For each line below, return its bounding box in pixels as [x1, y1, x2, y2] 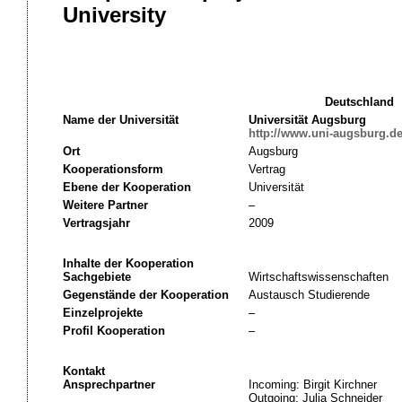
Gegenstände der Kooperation [62, 288, 229, 301]
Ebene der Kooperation [62, 180, 191, 194]
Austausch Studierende [248, 288, 370, 301]
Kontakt [62, 364, 105, 378]
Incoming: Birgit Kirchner [248, 378, 377, 391]
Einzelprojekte [62, 306, 143, 319]
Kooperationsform [62, 162, 163, 176]
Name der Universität [62, 113, 179, 127]
